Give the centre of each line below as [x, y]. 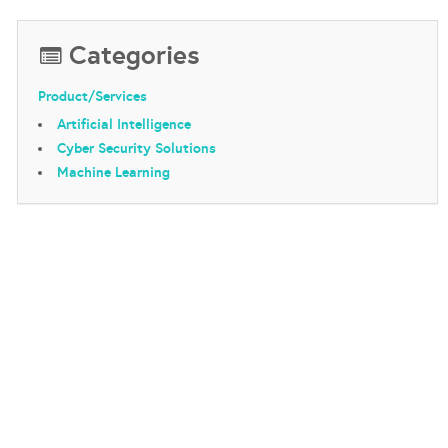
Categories [134, 55]
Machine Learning [113, 172]
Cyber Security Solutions [136, 148]
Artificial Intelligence [123, 124]
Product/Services [92, 96]
